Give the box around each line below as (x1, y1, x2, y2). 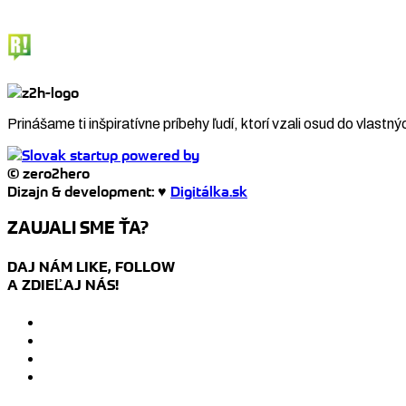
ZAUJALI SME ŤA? (7, 217, 149, 238)
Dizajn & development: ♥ (7, 181, 170, 200)
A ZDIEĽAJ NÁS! (7, 275, 119, 294)
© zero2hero (7, 163, 90, 182)
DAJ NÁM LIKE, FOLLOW (7, 256, 175, 275)
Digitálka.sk (170, 181, 247, 200)
